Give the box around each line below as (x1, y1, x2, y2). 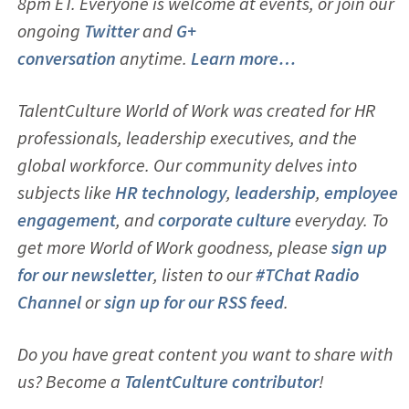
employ (323, 180, 380, 204)
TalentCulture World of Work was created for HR (16, 98, 375, 121)
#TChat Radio (255, 262, 359, 286)
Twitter (83, 18, 139, 42)
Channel (16, 289, 81, 313)
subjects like (16, 180, 115, 204)
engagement (16, 207, 116, 231)
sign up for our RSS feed (103, 289, 284, 313)
